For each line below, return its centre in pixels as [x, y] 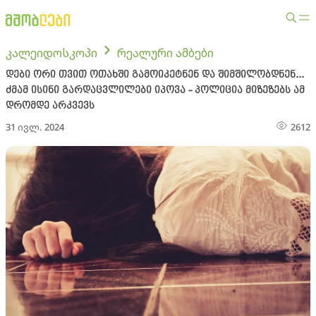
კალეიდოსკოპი [51, 53]
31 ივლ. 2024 [35, 127]
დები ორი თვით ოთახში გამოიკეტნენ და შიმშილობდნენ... [155, 75]
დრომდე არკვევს [50, 106]
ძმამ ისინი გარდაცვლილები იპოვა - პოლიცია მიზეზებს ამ [155, 90]
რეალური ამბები [165, 53]
